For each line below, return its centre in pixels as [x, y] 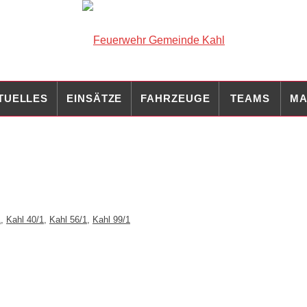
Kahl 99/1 [111, 220]
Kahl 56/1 [68, 220]
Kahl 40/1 [25, 220]
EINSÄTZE [95, 98]
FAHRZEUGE [175, 98]
